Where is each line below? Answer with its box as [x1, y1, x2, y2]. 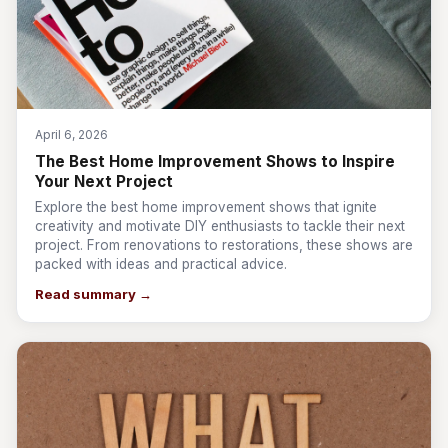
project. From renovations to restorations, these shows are [35, 237, 413, 253]
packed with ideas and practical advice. [35, 256, 287, 272]
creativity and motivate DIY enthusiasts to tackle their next [35, 218, 405, 234]
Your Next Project [35, 172, 173, 191]
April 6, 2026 [35, 127, 108, 142]
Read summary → [35, 286, 152, 302]
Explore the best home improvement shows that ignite [35, 199, 377, 215]
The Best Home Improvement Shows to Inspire [35, 152, 395, 171]
